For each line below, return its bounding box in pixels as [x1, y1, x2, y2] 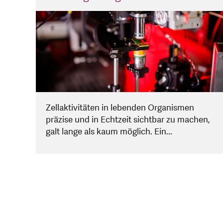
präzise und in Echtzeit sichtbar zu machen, [46, 114, 210, 126]
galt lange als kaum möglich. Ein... [46, 126, 172, 138]
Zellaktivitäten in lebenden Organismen [46, 102, 194, 114]
